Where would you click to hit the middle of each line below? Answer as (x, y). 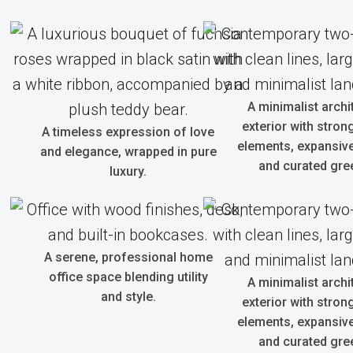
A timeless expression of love (128, 132)
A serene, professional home (128, 257)
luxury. (128, 171)
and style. (128, 297)
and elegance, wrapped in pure (128, 152)
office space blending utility (128, 277)
